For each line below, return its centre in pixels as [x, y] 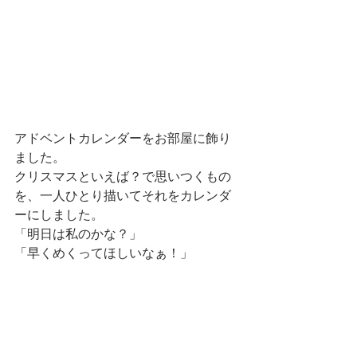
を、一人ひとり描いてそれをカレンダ [123, 196]
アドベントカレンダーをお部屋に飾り [123, 139]
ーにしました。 [59, 216]
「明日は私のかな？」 [78, 235]
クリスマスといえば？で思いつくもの [123, 177]
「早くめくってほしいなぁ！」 [104, 254]
